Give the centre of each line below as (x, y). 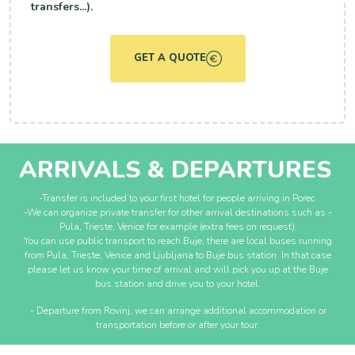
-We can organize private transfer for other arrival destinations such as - (178, 212)
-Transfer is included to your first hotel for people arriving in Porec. (178, 198)
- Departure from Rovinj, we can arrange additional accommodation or (178, 310)
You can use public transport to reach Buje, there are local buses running (178, 240)
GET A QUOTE (170, 58)
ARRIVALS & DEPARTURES (175, 170)
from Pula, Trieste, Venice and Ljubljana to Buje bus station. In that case (178, 255)
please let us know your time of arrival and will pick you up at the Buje (178, 269)
